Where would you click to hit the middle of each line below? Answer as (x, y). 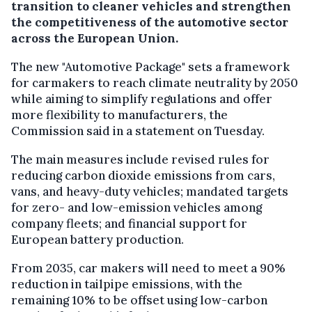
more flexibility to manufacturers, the (119, 115)
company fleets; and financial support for (129, 224)
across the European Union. (95, 39)
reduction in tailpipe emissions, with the (127, 284)
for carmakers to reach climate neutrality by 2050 (155, 83)
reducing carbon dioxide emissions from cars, (143, 176)
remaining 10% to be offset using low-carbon (139, 301)
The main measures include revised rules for (140, 160)
